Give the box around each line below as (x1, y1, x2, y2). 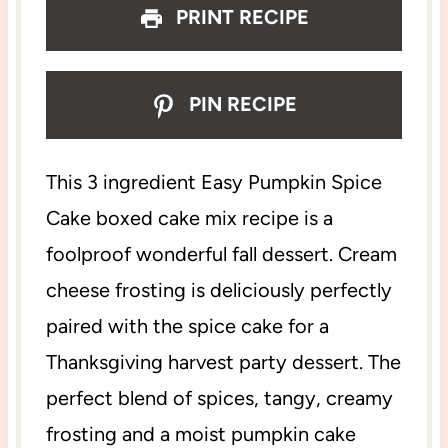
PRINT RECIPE (171, 4, 310, 29)
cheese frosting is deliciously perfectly (45, 277, 392, 302)
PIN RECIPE (183, 92, 297, 117)
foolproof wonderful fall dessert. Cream (45, 241, 397, 266)
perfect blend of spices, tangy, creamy (45, 385, 393, 410)
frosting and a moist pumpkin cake (45, 421, 356, 446)
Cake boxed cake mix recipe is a (45, 205, 333, 230)
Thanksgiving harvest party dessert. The (45, 349, 401, 374)
